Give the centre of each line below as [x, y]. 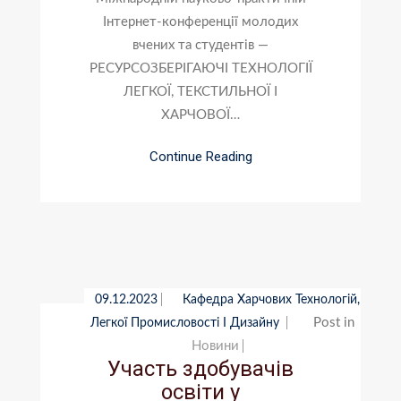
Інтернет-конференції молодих [200, 21]
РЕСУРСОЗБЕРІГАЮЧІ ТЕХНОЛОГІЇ [200, 68]
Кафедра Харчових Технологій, [271, 299]
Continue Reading [200, 157]
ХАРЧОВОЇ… [200, 115]
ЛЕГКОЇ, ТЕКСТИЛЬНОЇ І [200, 91]
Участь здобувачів [200, 368]
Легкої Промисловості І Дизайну [187, 323]
